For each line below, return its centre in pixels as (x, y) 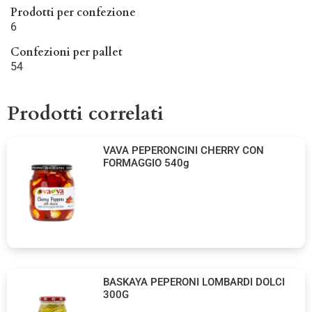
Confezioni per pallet (67, 53)
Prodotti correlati (85, 114)
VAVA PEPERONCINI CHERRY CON (184, 151)
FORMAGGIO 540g (147, 163)
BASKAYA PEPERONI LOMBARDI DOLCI (194, 282)
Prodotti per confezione (73, 13)
